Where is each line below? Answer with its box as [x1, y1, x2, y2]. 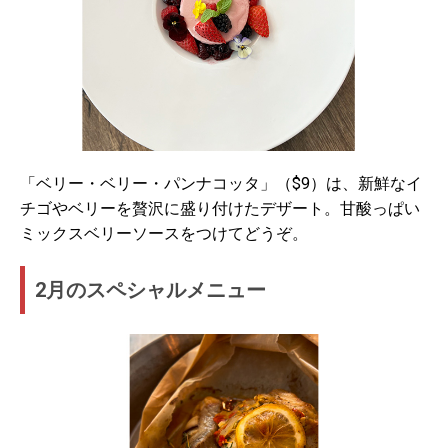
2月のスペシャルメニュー [35, 278, 266, 303]
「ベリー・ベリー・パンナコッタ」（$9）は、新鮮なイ [20, 174, 422, 194]
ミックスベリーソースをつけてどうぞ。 [20, 224, 308, 244]
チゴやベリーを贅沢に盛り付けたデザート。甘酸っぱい [20, 199, 420, 219]
